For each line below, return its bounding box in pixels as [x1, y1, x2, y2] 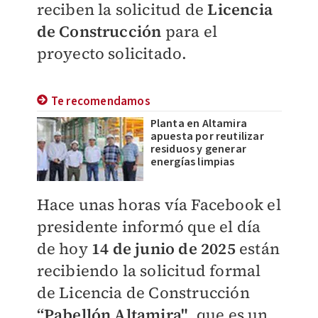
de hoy [36, 238, 92, 259]
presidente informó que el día [36, 216, 261, 237]
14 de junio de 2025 [91, 238, 239, 259]
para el [161, 21, 218, 42]
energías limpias [150, 154, 235, 170]
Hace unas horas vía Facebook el [36, 194, 281, 215]
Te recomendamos [50, 93, 150, 110]
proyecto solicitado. [36, 43, 187, 64]
